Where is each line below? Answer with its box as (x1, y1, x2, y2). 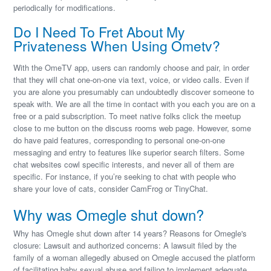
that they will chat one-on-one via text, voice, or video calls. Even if (13, 74, 250, 85)
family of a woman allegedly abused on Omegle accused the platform (13, 252, 256, 263)
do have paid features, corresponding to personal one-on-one (13, 134, 226, 146)
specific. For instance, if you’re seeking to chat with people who (13, 171, 237, 182)
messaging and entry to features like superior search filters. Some (13, 146, 245, 158)
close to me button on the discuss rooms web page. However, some (13, 122, 252, 134)
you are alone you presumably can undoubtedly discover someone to (13, 86, 255, 97)
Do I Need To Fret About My (13, 22, 186, 42)
